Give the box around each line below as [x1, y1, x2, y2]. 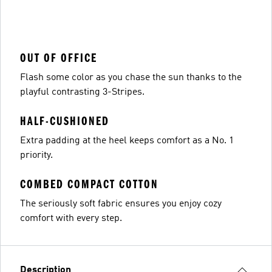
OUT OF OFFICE [20, 50, 97, 65]
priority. [20, 150, 53, 160]
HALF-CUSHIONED [20, 114, 109, 128]
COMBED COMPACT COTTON [20, 177, 158, 191]
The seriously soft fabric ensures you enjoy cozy [20, 199, 222, 209]
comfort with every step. [20, 213, 122, 223]
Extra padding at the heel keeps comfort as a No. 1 [20, 135, 234, 146]
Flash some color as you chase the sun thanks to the [20, 72, 242, 83]
